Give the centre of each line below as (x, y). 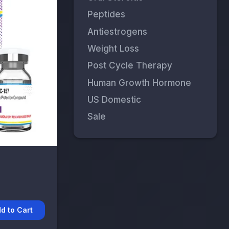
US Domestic (114, 100)
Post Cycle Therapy (130, 66)
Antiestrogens (118, 31)
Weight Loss (113, 48)
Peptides (107, 15)
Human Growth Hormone (140, 83)
